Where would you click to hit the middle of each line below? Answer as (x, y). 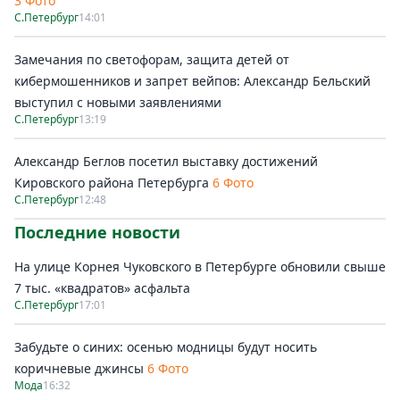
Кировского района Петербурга (112, 183)
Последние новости (97, 232)
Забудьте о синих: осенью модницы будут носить (166, 347)
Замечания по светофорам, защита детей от (152, 59)
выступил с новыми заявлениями (118, 102)
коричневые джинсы (79, 368)
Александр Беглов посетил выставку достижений (166, 161)
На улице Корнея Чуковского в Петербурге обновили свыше (200, 267)
